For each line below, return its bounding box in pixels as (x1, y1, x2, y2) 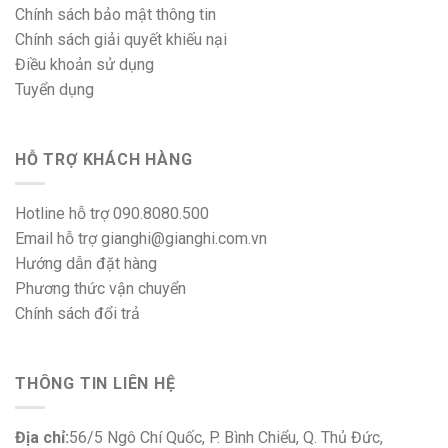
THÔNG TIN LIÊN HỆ (15, 373, 176, 393)
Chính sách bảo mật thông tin (15, 4, 216, 24)
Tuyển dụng (15, 79, 94, 99)
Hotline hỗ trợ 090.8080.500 (15, 204, 209, 224)
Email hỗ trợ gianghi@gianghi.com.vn (15, 229, 267, 249)
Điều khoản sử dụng (15, 54, 154, 74)
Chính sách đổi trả (15, 304, 140, 324)
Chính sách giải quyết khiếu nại (15, 29, 227, 49)
